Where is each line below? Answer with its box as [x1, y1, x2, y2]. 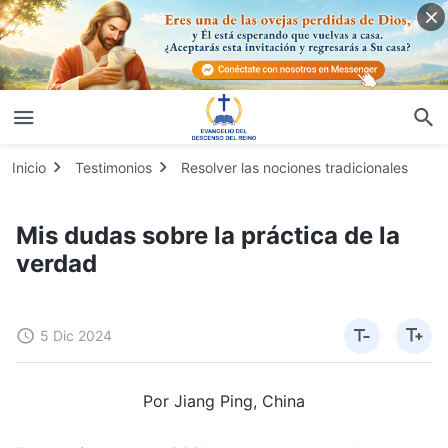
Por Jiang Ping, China [143, 390, 305, 411]
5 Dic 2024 [40, 326, 112, 344]
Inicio [12, 158, 46, 176]
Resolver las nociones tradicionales [181, 158, 408, 176]
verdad [16, 248, 97, 278]
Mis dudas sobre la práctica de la [16, 220, 400, 250]
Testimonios [75, 158, 152, 176]
